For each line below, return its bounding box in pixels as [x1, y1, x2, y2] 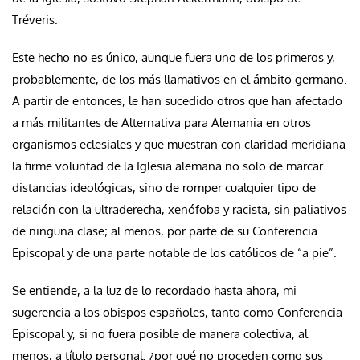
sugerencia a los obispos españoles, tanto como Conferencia [12, 304, 342, 320]
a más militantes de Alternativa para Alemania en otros [12, 114, 311, 130]
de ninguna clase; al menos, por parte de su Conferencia [12, 223, 317, 239]
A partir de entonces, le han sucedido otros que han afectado [12, 92, 342, 108]
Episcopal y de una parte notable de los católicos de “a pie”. [12, 244, 337, 260]
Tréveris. [12, 11, 58, 27]
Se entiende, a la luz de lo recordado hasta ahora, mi [12, 282, 297, 298]
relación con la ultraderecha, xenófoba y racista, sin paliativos [12, 201, 346, 217]
